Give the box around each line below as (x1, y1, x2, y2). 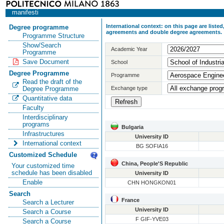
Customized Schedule (8, 151, 77, 158)
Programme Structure (22, 32, 84, 39)
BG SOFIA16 (135, 143, 168, 149)
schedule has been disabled (11, 169, 92, 176)
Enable (22, 178, 42, 186)
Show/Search (22, 41, 61, 49)
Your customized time (11, 162, 75, 169)
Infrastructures (22, 130, 64, 137)
